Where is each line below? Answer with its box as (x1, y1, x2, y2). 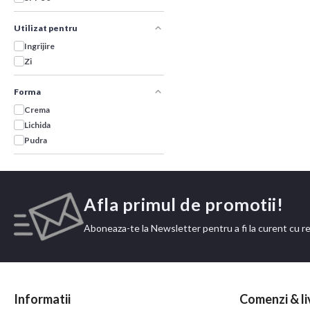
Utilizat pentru (14, 22, 77, 33)
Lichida (24, 119, 51, 130)
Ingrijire (24, 40, 55, 51)
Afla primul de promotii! (84, 193, 284, 215)
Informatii (14, 291, 71, 307)
